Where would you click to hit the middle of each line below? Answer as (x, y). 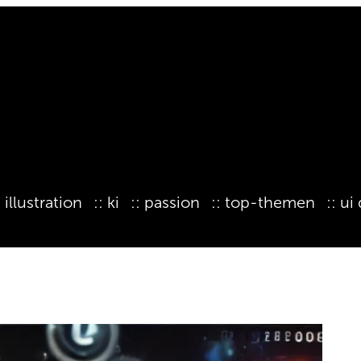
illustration (44, 203)
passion (172, 203)
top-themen (270, 203)
